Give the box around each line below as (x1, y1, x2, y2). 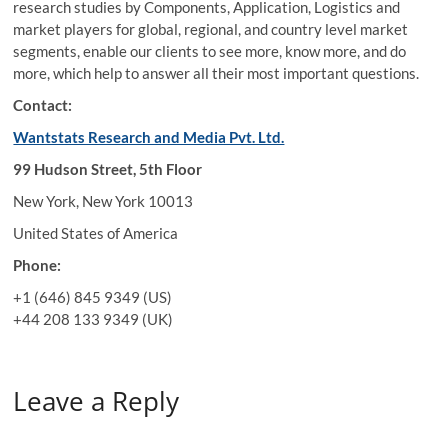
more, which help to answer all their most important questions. (13, 64, 420, 82)
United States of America (13, 224, 179, 242)
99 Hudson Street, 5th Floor (13, 160, 203, 178)
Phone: (13, 256, 62, 274)
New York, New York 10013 (13, 192, 194, 210)
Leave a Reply (13, 382, 180, 419)
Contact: (13, 96, 73, 114)
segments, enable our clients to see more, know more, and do (13, 42, 407, 60)
